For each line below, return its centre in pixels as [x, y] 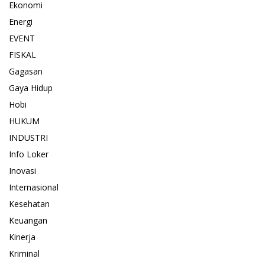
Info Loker [29, 154]
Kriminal [24, 254]
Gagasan [26, 72]
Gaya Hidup [31, 88]
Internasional [34, 188]
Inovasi [22, 171]
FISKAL [22, 55]
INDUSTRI [28, 138]
